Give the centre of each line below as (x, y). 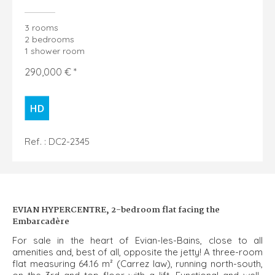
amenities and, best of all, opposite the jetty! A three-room (137, 252)
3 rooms (41, 27)
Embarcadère (41, 221)
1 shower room (55, 51)
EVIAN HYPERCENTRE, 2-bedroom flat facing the (116, 210)
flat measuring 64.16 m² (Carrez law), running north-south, (137, 264)
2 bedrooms (49, 39)
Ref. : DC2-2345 (57, 141)
